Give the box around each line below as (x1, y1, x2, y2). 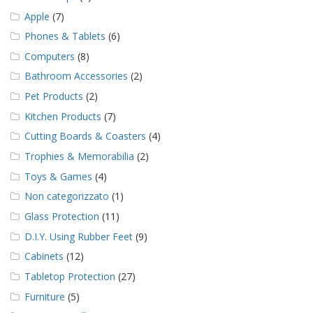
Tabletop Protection (24, 269, 115, 283)
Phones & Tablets (24, 29, 105, 43)
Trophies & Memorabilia (24, 150, 134, 163)
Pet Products (24, 89, 83, 103)
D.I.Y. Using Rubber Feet (24, 229, 133, 243)
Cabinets (24, 249, 64, 263)
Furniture (24, 289, 65, 303)
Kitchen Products (24, 109, 101, 123)
